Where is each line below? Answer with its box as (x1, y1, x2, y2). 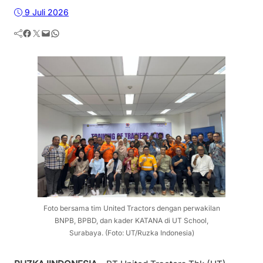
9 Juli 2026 (25, 6, 69, 17)
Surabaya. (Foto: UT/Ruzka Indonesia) (69, 228, 194, 237)
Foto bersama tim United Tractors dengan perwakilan (43, 203, 220, 213)
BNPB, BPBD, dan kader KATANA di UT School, (55, 215, 208, 225)
